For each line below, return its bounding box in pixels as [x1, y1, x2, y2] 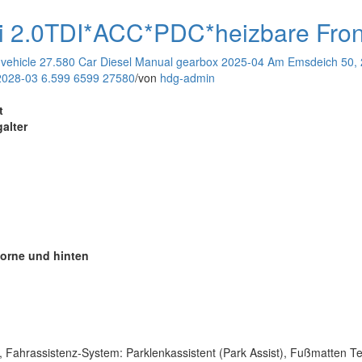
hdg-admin [160, 69, 215, 86]
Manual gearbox [135, 53, 218, 69]
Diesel [100, 53, 132, 69]
